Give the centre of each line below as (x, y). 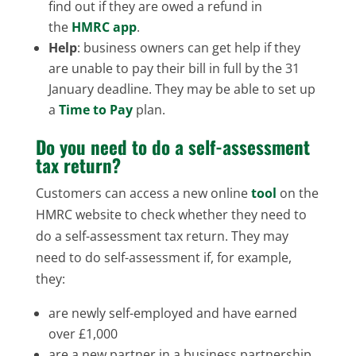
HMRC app (104, 27)
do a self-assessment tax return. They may (162, 236)
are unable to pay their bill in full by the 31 (174, 68)
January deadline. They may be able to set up (182, 89)
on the (297, 193)
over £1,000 (83, 333)
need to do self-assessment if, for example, (163, 257)
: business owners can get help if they (188, 47)
